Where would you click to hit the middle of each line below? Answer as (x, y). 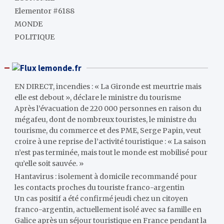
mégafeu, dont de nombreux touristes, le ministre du (106, 119)
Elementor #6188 (45, 11)
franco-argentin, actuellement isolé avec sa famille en (108, 209)
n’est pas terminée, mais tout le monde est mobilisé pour (111, 152)
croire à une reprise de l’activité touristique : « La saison (110, 141)
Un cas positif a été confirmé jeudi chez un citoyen (101, 198)
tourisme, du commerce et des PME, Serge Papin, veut (108, 130)
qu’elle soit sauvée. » (49, 163)
